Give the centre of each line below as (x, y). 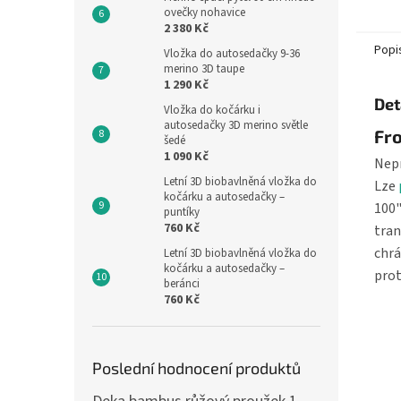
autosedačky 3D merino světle (236, 125)
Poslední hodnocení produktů (196, 368)
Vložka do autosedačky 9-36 (232, 54)
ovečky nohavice (205, 13)
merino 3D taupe (204, 69)
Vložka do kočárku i (212, 110)
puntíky (182, 212)
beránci (182, 284)
